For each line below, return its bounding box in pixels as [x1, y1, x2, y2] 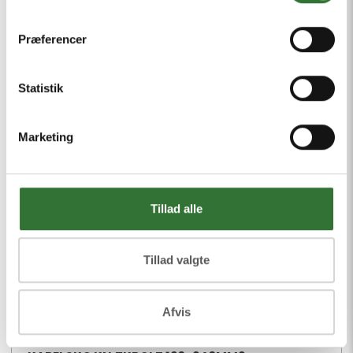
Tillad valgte [143, 253, 210, 267]
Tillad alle [150, 201, 203, 215]
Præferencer [18, 32, 87, 46]
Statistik [18, 80, 63, 95]
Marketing [18, 129, 73, 143]
